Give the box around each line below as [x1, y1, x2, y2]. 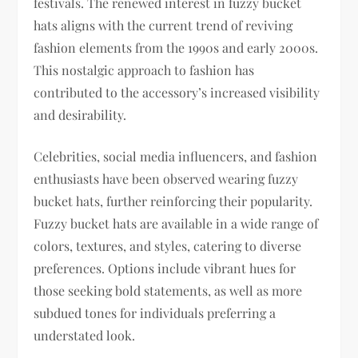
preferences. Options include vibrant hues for [34, 260, 296, 277]
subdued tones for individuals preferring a [34, 304, 276, 322]
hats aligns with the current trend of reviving [34, 17, 293, 34]
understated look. [34, 327, 136, 344]
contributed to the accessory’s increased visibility [34, 84, 320, 101]
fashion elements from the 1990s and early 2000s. [34, 39, 319, 57]
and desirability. [34, 106, 127, 124]
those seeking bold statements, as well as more [34, 282, 303, 300]
